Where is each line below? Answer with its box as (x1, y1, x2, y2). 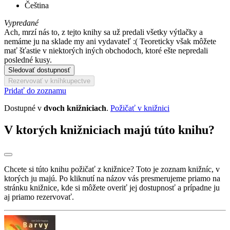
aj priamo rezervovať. (4, 192, 74, 201)
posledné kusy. (4, 55, 52, 64)
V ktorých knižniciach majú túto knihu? (4, 123, 215, 137)
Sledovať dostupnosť (8, 66, 70, 74)
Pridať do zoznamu (4, 86, 66, 95)
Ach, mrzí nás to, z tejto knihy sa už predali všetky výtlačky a (4, 27, 203, 36)
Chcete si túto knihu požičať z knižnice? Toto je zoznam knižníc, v (4, 164, 220, 174)
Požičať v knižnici (110, 103, 169, 112)
